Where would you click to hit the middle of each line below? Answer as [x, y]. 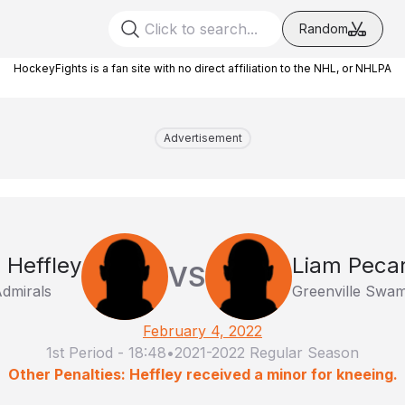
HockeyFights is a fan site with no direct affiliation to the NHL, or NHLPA [202, 68]
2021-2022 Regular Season [267, 353]
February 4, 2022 [202, 331]
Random [324, 28]
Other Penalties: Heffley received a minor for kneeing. [202, 374]
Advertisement [202, 138]
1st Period [80, 353]
